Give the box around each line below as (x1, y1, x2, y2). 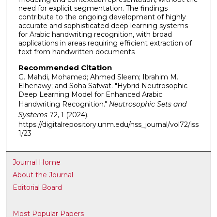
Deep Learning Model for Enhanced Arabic (18, 90, 162, 99)
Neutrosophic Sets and (108, 99, 186, 108)
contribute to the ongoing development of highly (18, 13, 186, 22)
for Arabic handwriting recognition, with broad (18, 30, 172, 39)
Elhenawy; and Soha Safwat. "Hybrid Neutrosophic (18, 81, 187, 90)
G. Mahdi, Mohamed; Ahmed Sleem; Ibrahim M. (18, 72, 178, 81)
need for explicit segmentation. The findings (18, 4, 168, 13)
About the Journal (13, 170, 74, 180)
